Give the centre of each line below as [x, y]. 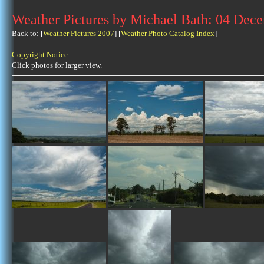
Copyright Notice [40, 55]
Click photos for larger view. [57, 65]
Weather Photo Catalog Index [168, 33]
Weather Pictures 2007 [79, 33]
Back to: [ [27, 33]
